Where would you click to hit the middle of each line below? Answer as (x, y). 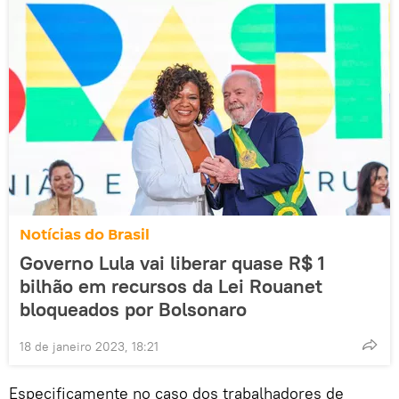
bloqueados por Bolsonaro (133, 309)
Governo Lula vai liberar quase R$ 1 (172, 262)
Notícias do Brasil (85, 234)
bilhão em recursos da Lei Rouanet (171, 285)
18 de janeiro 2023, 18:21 (89, 346)
